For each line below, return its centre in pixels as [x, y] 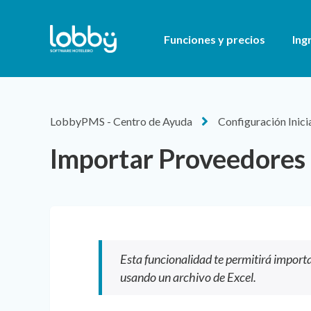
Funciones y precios [215, 40]
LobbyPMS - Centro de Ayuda [121, 121]
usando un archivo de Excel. [188, 277]
